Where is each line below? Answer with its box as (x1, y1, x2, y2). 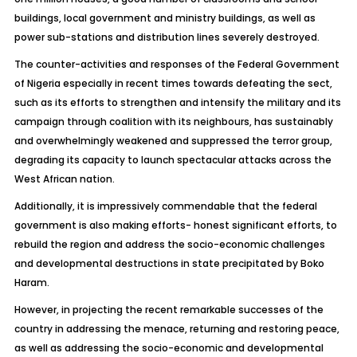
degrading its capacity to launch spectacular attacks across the (14, 153, 331, 167)
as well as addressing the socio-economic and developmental (14, 341, 324, 355)
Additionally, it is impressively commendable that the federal (14, 199, 317, 213)
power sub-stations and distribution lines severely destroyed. (14, 30, 320, 44)
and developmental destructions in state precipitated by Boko (14, 257, 324, 270)
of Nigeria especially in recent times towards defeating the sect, (14, 76, 332, 90)
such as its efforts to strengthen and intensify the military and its (14, 96, 341, 109)
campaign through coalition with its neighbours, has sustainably (14, 115, 333, 128)
